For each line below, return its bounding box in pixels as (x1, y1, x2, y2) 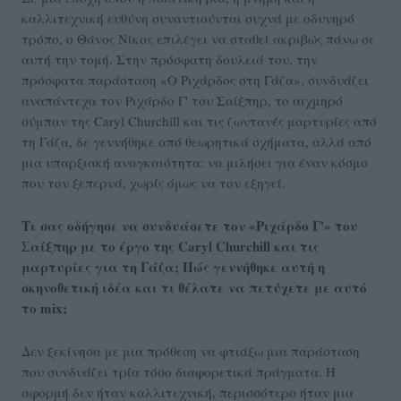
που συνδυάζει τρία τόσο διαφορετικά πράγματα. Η (21, 363, 336, 381)
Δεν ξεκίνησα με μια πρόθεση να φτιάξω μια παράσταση (21, 342, 360, 361)
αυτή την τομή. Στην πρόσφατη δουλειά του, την (21, 50, 318, 69)
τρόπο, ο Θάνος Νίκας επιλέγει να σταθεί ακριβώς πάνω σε (21, 30, 375, 48)
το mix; (21, 298, 67, 319)
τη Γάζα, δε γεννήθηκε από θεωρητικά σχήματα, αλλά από (21, 132, 371, 151)
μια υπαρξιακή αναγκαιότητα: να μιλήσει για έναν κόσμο (21, 153, 368, 172)
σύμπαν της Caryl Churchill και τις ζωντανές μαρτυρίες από (21, 112, 377, 131)
